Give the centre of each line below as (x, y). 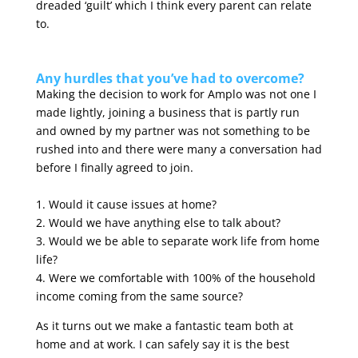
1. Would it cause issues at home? (126, 204)
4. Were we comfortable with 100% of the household (175, 277)
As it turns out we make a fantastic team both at (164, 325)
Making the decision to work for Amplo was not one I (176, 93)
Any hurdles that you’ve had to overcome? (170, 78)
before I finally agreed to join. (114, 167)
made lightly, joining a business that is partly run (167, 112)
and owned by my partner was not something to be (173, 130)
